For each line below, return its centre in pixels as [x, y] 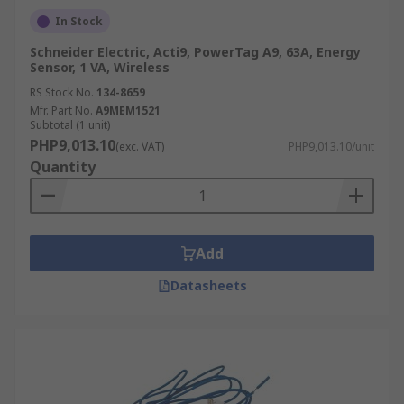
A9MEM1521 [128, 110]
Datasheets [208, 285]
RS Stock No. [62, 92]
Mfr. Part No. [61, 110]
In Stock [79, 21]
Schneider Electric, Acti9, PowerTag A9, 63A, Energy [195, 52]
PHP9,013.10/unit [331, 147]
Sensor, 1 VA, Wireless [100, 67]
